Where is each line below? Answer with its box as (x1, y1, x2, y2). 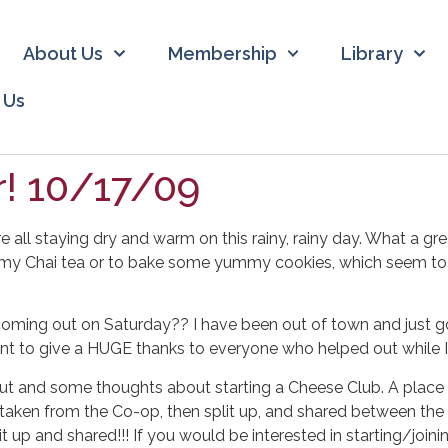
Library (341, 42, 404, 64)
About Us (23, 42, 103, 64)
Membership (167, 42, 277, 64)
